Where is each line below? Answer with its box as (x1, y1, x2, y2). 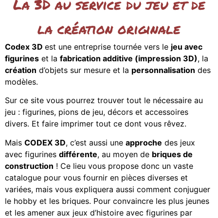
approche (126, 137, 162, 147)
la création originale (37, 19, 181, 38)
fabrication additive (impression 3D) (60, 54, 198, 63)
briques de (152, 149, 193, 159)
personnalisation (131, 65, 195, 75)
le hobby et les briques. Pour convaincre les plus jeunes (5, 196, 209, 206)
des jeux (162, 137, 195, 147)
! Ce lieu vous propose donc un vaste (54, 161, 193, 171)
